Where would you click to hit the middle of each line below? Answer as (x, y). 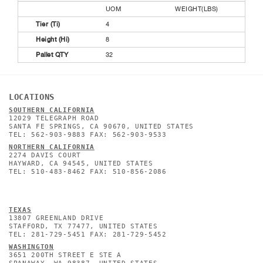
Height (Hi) (53, 40)
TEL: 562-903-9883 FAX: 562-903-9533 (88, 134)
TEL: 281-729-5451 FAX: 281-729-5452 (88, 235)
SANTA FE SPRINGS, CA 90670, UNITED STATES (101, 126)
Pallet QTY (52, 55)
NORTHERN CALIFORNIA (52, 147)
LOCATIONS (32, 97)
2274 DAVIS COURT (45, 155)
